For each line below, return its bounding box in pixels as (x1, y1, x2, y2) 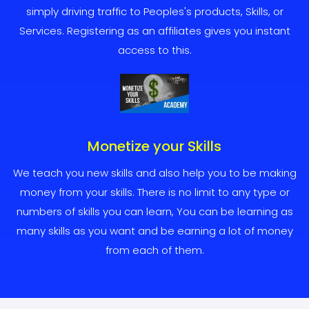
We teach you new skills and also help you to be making (12, 165, 297, 180)
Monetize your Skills (88, 136, 221, 156)
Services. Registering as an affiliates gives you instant (19, 23, 290, 39)
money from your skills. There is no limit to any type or (19, 184, 290, 199)
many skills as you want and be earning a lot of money (16, 223, 293, 238)
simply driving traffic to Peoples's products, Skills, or (26, 4, 283, 19)
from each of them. (105, 242, 204, 257)
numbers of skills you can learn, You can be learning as (16, 203, 293, 219)
